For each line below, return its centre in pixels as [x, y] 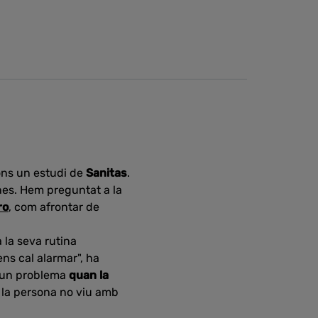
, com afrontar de [54, 207]
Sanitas [106, 173]
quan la [89, 275]
